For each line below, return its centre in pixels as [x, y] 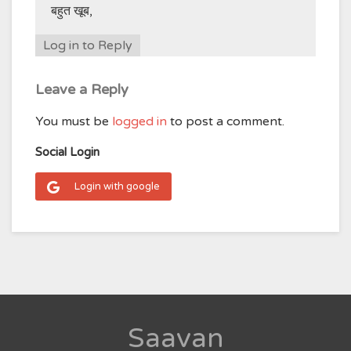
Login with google [117, 186]
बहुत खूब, [72, 11]
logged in [139, 121]
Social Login [67, 152]
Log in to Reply [88, 45]
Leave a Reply [82, 89]
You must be [74, 121]
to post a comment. [226, 121]
